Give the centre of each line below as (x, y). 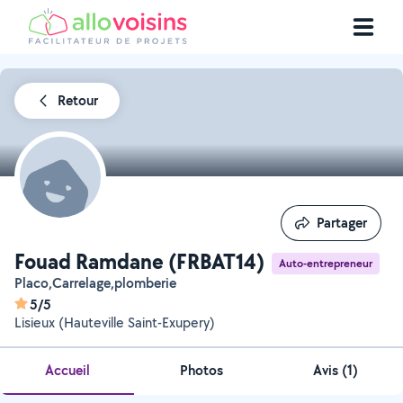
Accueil (67, 370)
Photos (201, 370)
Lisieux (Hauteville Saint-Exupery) (115, 322)
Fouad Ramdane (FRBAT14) (139, 261)
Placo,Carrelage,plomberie (99, 283)
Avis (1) (336, 370)
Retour (78, 100)
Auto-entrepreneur (326, 263)
